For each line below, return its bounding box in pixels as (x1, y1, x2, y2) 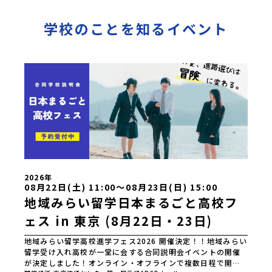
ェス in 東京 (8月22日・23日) (24, 211, 212, 229)
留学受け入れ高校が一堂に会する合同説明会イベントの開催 (24, 246, 241, 257)
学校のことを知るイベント (44, 18, 228, 39)
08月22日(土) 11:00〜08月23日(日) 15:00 (24, 180, 218, 193)
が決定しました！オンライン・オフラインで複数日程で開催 (24, 257, 241, 268)
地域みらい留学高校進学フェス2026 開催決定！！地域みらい (24, 235, 247, 246)
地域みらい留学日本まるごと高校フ (24, 193, 238, 211)
